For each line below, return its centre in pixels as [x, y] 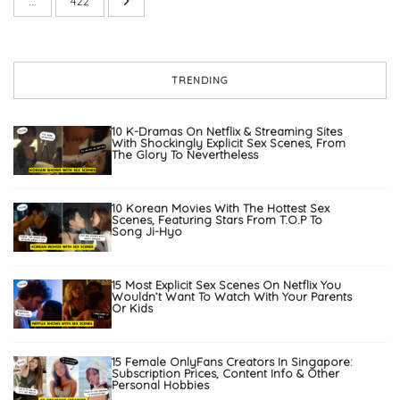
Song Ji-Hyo [147, 232]
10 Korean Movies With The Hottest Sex [221, 208]
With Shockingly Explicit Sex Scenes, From [229, 143]
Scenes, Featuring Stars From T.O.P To [217, 220]
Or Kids [132, 308]
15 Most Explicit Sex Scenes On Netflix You [226, 285]
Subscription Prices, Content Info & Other [225, 374]
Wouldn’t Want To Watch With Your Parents [232, 297]
